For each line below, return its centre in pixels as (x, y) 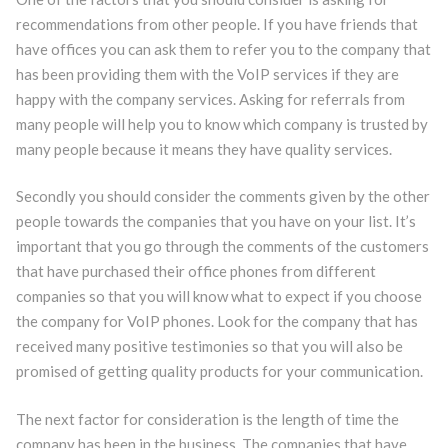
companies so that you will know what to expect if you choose (218, 296)
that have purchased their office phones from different (195, 271)
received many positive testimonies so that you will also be (209, 346)
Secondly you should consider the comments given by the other (222, 196)
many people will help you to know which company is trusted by (221, 123)
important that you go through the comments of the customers (222, 246)
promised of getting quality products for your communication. (219, 371)
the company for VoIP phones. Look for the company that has (216, 321)
